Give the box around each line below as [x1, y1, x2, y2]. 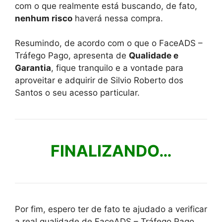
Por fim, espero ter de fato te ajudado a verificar [15, 204, 207, 215]
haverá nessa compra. [72, 13, 163, 23]
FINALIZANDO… [50, 141, 172, 161]
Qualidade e [129, 51, 178, 61]
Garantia [15, 63, 51, 73]
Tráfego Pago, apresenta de [15, 51, 129, 61]
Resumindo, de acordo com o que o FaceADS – [15, 38, 203, 49]
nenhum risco [15, 13, 72, 23]
